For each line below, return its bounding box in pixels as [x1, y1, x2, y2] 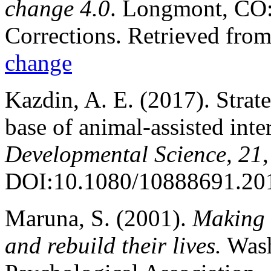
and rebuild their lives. [5, 232, 221, 258]
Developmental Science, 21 [5, 140, 263, 167]
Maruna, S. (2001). [5, 204, 186, 231]
